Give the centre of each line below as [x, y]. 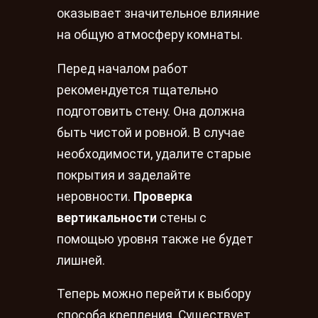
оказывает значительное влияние [158, 13]
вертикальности [107, 218]
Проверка [163, 196]
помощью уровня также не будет [155, 239]
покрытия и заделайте [124, 175]
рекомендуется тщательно [137, 90]
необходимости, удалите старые [154, 154]
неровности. [95, 196]
